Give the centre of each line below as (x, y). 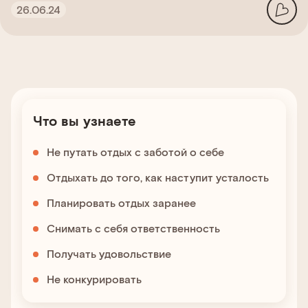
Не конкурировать (94, 279)
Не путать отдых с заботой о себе (135, 152)
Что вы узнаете (85, 120)
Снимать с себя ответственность (133, 228)
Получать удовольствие (109, 253)
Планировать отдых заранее (121, 202)
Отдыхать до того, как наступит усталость (158, 177)
